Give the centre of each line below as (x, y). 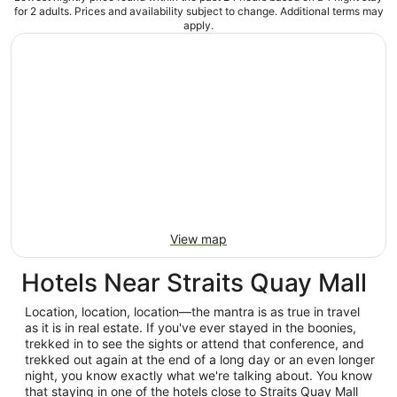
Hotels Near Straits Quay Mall (194, 283)
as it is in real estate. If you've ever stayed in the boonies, (191, 327)
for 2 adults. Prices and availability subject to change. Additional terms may (198, 11)
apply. (198, 25)
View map (198, 239)
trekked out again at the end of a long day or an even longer (200, 359)
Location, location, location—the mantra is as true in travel (192, 311)
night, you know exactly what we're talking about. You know (198, 375)
